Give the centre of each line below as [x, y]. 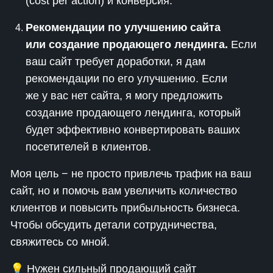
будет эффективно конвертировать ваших [133, 130]
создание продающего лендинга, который [133, 113]
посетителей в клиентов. [88, 147]
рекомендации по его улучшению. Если [126, 79]
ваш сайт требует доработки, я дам [115, 62]
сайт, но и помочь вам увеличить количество [124, 191]
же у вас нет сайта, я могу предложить [124, 96]
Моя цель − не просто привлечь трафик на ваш [131, 174]
